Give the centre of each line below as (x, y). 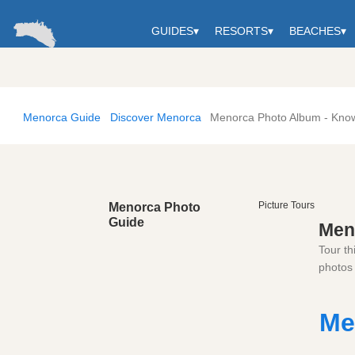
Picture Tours (286, 205)
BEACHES (315, 31)
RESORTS (241, 31)
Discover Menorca (155, 117)
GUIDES (172, 31)
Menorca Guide (62, 117)
